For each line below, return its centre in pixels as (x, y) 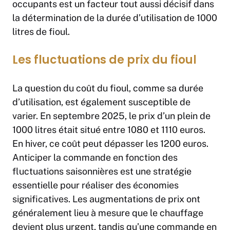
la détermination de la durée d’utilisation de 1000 (115, 18)
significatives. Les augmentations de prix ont (106, 199)
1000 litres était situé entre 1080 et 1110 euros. (109, 130)
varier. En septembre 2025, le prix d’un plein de (111, 116)
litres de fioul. (41, 32)
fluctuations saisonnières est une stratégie (102, 171)
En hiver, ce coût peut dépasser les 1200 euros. (110, 144)
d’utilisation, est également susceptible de (101, 102)
